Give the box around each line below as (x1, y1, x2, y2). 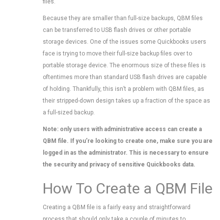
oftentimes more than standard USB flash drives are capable (43, 74, 207, 81)
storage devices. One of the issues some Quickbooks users (43, 38, 206, 45)
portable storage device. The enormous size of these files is (43, 62, 206, 69)
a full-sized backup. (43, 109, 95, 116)
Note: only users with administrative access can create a (43, 126, 202, 133)
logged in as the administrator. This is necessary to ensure (43, 149, 209, 156)
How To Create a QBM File (43, 180, 213, 197)
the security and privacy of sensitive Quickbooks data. (43, 161, 195, 168)
